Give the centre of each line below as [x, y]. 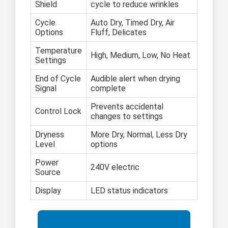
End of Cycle [58, 79]
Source [48, 173]
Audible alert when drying [135, 79]
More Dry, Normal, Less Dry [139, 135]
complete [108, 89]
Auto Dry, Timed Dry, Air [133, 23]
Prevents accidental [127, 107]
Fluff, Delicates [119, 33]
